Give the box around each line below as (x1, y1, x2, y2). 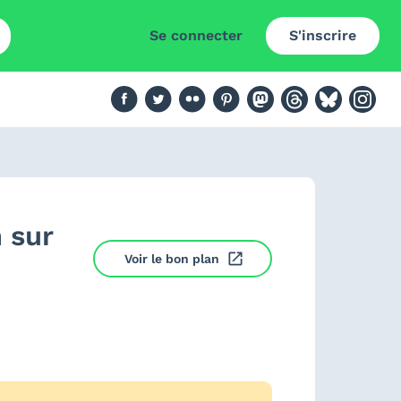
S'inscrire (289, 27, 356, 44)
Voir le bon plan (124, 252, 219, 266)
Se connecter (149, 27, 243, 44)
